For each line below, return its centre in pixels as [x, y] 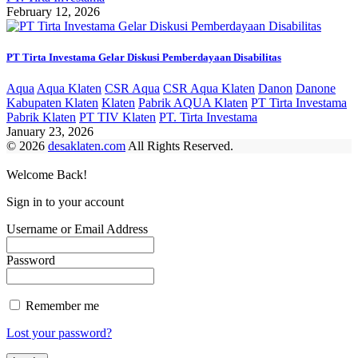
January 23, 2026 [50, 131]
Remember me [61, 306]
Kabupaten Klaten [52, 103]
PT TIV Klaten [117, 117]
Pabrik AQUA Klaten [193, 103]
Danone [316, 88]
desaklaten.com [87, 146]
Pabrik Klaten [41, 117]
